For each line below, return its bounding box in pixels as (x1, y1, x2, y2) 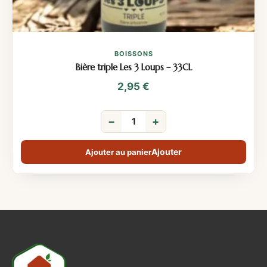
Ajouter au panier (85, 147, 151, 157)
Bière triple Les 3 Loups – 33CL (75, 61, 192, 73)
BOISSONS (114, 49, 153, 58)
